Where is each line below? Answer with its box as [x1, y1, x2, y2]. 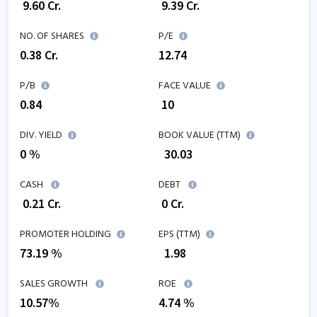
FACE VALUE [158, 78, 211, 94]
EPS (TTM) [158, 226, 200, 243]
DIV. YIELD [20, 127, 62, 144]
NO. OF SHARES [20, 28, 84, 45]
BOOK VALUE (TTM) [158, 127, 241, 144]
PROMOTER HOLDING [20, 226, 111, 243]
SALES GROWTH [20, 276, 88, 292]
